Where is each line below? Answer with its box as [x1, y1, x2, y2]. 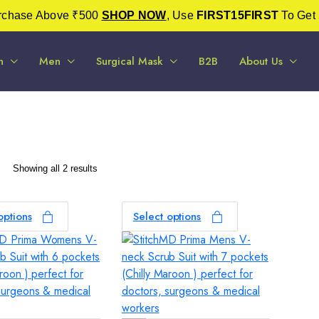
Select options [132, 209, 202, 224]
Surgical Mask [95, 53, 164, 69]
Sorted [97, 162, 125, 173]
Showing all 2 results [12, 162, 98, 174]
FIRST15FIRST [197, 9, 278, 21]
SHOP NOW [101, 9, 167, 21]
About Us [239, 53, 283, 69]
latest [97, 189, 120, 200]
